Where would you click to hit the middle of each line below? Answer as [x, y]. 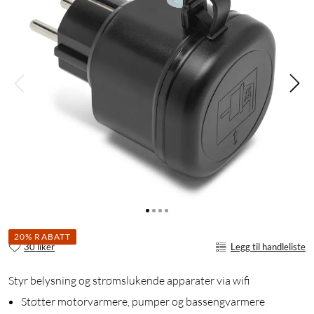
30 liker [39, 246]
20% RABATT [42, 236]
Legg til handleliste [268, 246]
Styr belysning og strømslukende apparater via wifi [129, 281]
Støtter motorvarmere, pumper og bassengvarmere [143, 302]
